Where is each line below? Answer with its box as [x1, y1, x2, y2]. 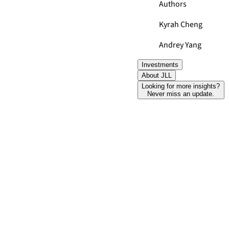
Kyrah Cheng [159, 19, 202, 30]
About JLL [141, 72, 172, 79]
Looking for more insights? [142, 82, 220, 90]
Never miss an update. [147, 90, 215, 98]
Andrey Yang [159, 39, 201, 51]
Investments [141, 61, 178, 68]
